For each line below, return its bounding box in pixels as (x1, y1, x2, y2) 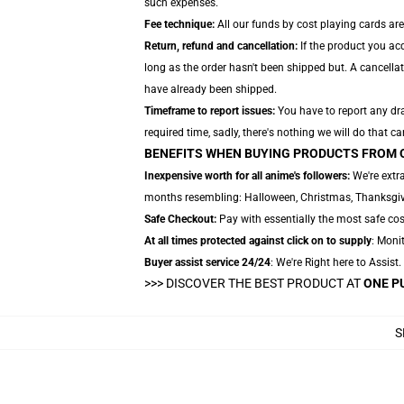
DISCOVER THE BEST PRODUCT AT (166, 276, 363, 290)
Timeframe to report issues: (144, 105, 275, 117)
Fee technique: (144, 18, 215, 31)
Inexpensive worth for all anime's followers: (144, 170, 350, 182)
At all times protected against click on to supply (144, 234, 372, 247)
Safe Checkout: (144, 213, 216, 225)
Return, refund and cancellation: (144, 40, 298, 52)
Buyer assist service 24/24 (144, 256, 271, 269)
